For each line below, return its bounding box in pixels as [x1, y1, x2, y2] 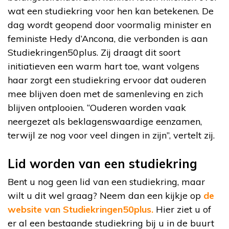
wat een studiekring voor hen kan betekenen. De [8, 5, 214, 17]
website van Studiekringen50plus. [8, 203, 156, 215]
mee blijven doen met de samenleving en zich [8, 87, 203, 100]
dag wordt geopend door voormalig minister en [8, 18, 211, 31]
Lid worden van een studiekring [8, 155, 197, 171]
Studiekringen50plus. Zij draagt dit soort [8, 46, 180, 58]
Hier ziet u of [156, 203, 211, 215]
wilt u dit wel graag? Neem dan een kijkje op [8, 189, 203, 201]
